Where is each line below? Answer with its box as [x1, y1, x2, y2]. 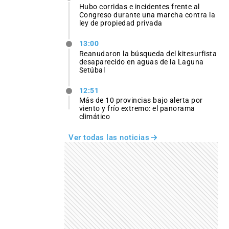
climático [79, 112, 110, 121]
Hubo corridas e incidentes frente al [79, 3, 200, 11]
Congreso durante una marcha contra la [79, 11, 216, 19]
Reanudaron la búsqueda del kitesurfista [79, 49, 217, 58]
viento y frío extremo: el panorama [79, 104, 195, 112]
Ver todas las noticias [68, 132, 149, 142]
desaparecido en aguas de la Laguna [79, 57, 204, 66]
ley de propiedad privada [79, 19, 163, 28]
